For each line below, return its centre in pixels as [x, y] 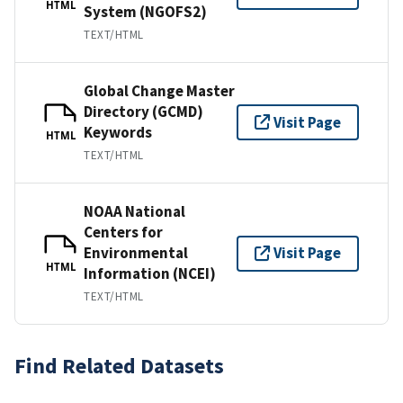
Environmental [136, 252]
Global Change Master [159, 90]
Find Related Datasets [119, 365]
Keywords [118, 132]
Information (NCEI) [150, 273]
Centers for [123, 232]
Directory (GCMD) [143, 111]
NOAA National [134, 211]
